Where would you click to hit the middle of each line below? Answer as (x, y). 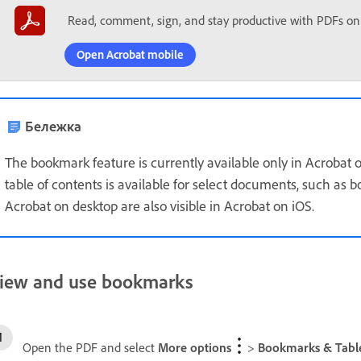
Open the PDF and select (90, 347)
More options (195, 347)
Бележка (53, 126)
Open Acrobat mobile (130, 54)
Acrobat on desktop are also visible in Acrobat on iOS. (160, 205)
